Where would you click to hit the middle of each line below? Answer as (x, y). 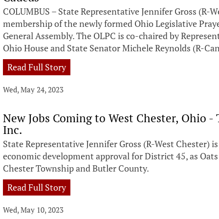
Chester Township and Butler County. (76, 168)
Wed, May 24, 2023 (33, 89)
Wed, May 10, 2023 (33, 210)
